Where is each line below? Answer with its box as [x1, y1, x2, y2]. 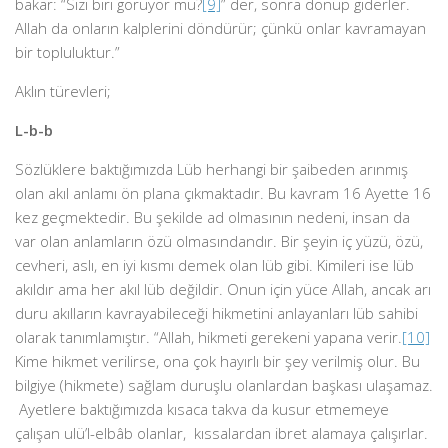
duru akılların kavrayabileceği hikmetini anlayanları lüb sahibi [15, 303, 418, 323]
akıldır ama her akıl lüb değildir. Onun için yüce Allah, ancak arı [15, 279, 431, 299]
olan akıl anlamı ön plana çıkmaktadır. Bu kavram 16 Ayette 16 [15, 183, 431, 203]
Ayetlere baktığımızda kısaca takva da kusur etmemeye [15, 399, 389, 419]
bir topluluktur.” [15, 42, 120, 62]
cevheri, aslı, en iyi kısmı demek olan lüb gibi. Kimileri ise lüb [15, 255, 414, 275]
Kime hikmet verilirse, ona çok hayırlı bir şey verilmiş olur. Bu [15, 351, 420, 371]
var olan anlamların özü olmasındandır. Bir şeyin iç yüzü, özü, [15, 231, 423, 251]
